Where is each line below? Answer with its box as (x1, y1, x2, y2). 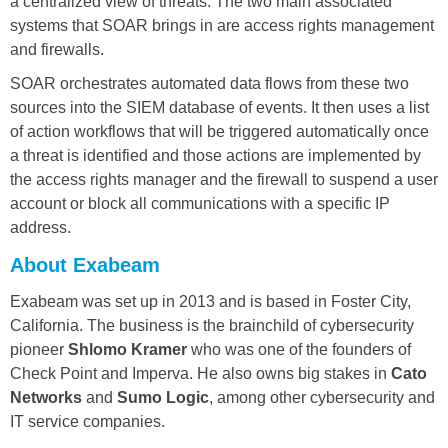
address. (10, 218, 71, 236)
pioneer (10, 340, 68, 358)
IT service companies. (10, 412, 165, 430)
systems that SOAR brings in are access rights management (10, 16, 434, 34)
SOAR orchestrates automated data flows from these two (10, 74, 409, 92)
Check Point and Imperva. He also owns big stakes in (10, 364, 391, 382)
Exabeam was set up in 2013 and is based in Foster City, (10, 292, 411, 310)
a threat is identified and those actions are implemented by (10, 146, 421, 164)
